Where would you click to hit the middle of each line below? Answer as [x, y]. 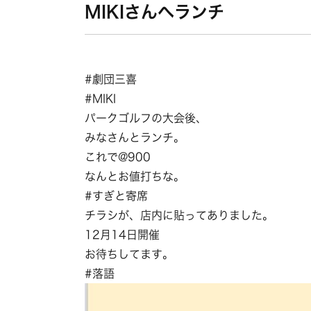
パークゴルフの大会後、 [146, 118]
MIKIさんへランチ [154, 12]
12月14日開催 [122, 235]
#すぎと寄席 [116, 196]
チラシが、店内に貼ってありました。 [179, 215]
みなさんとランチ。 [135, 137]
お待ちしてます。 [129, 254]
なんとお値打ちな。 [135, 176]
